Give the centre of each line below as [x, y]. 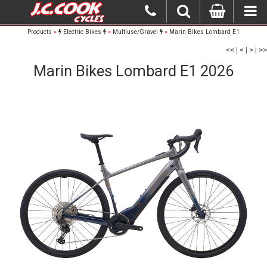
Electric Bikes [82, 32]
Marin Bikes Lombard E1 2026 [133, 71]
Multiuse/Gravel [136, 32]
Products [40, 32]
